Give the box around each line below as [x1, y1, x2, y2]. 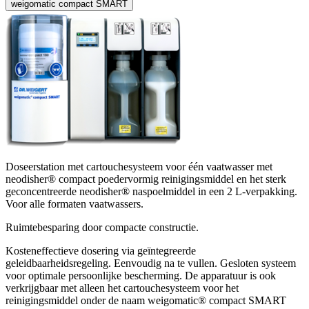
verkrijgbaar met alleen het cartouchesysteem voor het [6, 281, 239, 294]
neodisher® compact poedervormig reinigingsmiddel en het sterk [6, 172, 286, 185]
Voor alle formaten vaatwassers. [6, 197, 143, 210]
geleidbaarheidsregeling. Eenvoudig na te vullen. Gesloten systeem [6, 257, 296, 269]
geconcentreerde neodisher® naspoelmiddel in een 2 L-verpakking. [6, 185, 297, 197]
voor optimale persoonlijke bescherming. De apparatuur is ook [6, 269, 276, 281]
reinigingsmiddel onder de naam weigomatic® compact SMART [6, 294, 286, 306]
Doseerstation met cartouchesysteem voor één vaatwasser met [6, 160, 272, 172]
